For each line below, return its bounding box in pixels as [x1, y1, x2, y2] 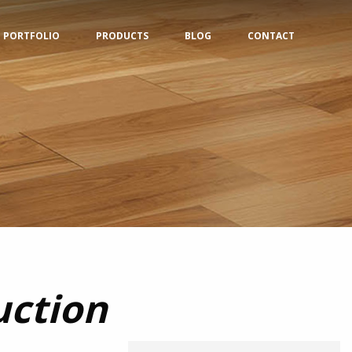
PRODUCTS [96, 29, 148, 42]
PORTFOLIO [3, 29, 60, 42]
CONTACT [247, 29, 295, 42]
